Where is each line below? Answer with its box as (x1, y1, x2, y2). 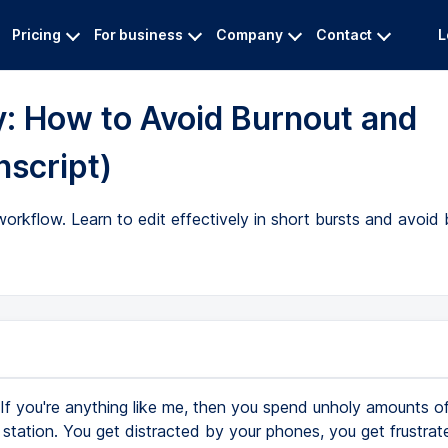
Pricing (12, 26, 61, 43)
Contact (316, 26, 372, 43)
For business (94, 26, 183, 43)
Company (216, 26, 283, 43)
